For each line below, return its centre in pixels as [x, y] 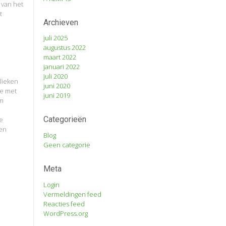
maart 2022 [60, 57]
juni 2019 [57, 96]
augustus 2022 [65, 48]
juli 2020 [56, 76]
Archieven [61, 22]
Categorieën [65, 120]
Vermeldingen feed [73, 194]
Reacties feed [64, 204]
